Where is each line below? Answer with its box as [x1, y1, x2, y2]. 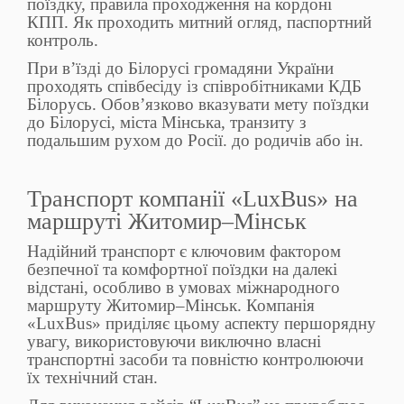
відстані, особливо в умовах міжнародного [27, 278, 340, 298]
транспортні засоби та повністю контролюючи [27, 350, 363, 370]
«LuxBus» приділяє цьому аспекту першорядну [27, 314, 376, 334]
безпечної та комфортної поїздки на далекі [27, 260, 337, 280]
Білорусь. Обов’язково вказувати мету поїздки [27, 95, 369, 115]
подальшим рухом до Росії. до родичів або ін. [27, 131, 363, 151]
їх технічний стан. [27, 368, 158, 388]
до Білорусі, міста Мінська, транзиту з [27, 113, 307, 133]
